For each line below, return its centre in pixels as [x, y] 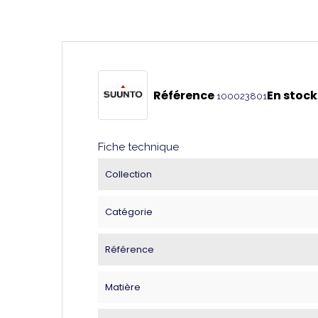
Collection [128, 174]
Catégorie [129, 212]
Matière [123, 287]
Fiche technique [138, 147]
